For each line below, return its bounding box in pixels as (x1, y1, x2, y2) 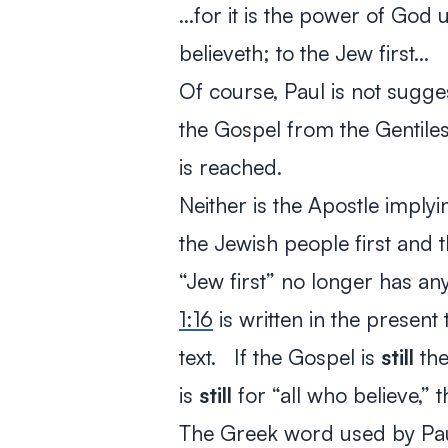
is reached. (178, 153, 282, 180)
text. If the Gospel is (178, 343, 381, 370)
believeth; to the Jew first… (178, 39, 435, 66)
